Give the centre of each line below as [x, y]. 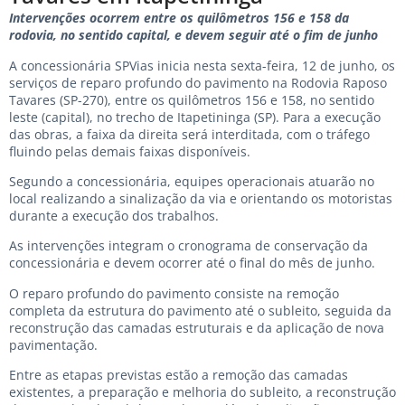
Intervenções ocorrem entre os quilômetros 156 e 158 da [179, 18]
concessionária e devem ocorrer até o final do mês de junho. [192, 263]
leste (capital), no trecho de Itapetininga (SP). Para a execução [195, 117]
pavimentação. [53, 344]
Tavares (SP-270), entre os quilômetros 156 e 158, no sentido [192, 99]
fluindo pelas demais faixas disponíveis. [130, 151]
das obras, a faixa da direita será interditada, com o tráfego [189, 134]
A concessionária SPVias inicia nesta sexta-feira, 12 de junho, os [202, 65]
